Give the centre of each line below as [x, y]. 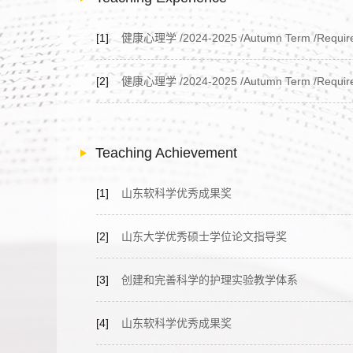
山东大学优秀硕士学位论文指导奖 [198, 236]
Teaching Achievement [166, 153]
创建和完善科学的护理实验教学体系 [203, 280]
